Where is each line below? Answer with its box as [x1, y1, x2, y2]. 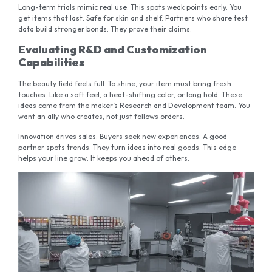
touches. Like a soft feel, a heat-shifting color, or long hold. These [18, 90, 242, 100]
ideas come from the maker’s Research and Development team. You [18, 101, 250, 110]
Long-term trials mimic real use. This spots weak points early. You [18, 2, 242, 12]
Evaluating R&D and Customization [18, 42, 207, 57]
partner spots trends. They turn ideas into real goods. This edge [18, 142, 236, 152]
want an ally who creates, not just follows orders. [18, 112, 185, 121]
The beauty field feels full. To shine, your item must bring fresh [18, 79, 231, 89]
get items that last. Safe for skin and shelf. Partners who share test [18, 13, 248, 23]
